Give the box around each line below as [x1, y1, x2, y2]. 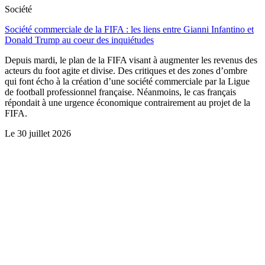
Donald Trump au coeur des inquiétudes [5, 34, 154, 45]
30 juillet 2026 [17, 128, 71, 138]
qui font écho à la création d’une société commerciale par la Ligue [5, 76, 250, 86]
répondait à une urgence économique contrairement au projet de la [5, 97, 250, 108]
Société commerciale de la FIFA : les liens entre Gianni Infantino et [5, 24, 254, 34]
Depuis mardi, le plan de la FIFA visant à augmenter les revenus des [5, 54, 257, 65]
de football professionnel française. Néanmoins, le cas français [5, 86, 236, 97]
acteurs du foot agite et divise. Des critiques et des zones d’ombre [5, 65, 247, 76]
